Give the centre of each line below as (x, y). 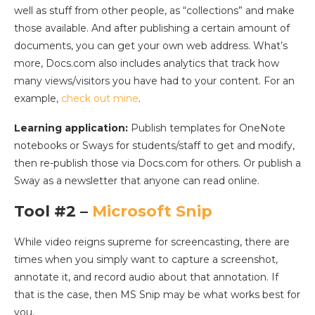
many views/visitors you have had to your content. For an (154, 81)
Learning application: (71, 128)
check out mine (100, 99)
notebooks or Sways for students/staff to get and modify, (154, 146)
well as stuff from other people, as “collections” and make (154, 11)
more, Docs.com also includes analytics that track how (147, 64)
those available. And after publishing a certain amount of (152, 28)
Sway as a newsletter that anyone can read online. (137, 181)
